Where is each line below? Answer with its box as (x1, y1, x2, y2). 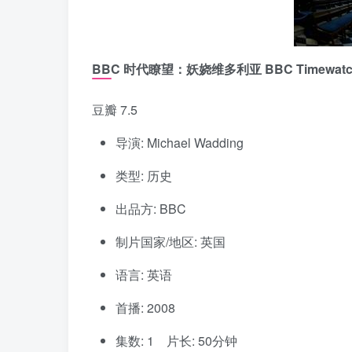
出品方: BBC (115, 200, 186, 218)
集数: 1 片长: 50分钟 (115, 332, 237, 350)
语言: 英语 (115, 266, 172, 284)
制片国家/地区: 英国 (115, 233, 225, 251)
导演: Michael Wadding (115, 134, 244, 152)
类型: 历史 (115, 167, 172, 185)
